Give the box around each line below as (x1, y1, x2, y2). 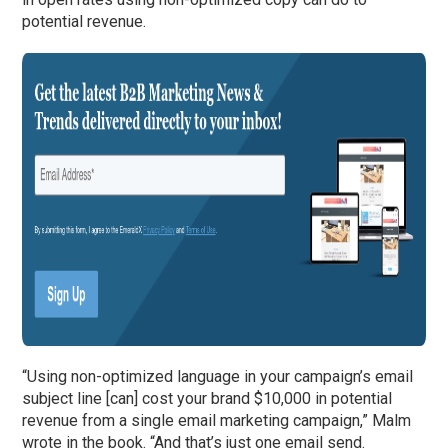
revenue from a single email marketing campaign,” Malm (22, 411, 412, 431)
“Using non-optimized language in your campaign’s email (22, 367, 414, 387)
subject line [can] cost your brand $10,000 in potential (22, 389, 393, 409)
